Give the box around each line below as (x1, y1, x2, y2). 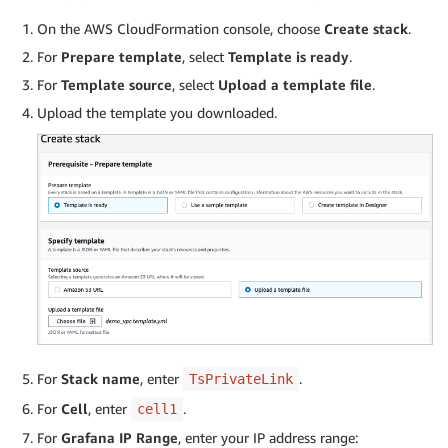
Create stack (324, 19, 408, 37)
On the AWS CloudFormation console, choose (37, 19, 324, 37)
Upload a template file (218, 75, 372, 93)
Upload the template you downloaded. (37, 103, 277, 121)
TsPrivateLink (189, 371, 293, 388)
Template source (61, 75, 172, 93)
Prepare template (61, 47, 182, 65)
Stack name (61, 370, 140, 388)
